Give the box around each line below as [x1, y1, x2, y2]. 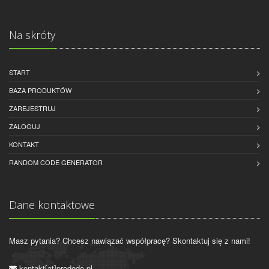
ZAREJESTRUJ [9, 103, 56, 113]
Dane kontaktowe [9, 197, 95, 212]
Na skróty [9, 27, 55, 42]
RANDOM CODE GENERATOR [9, 157, 103, 167]
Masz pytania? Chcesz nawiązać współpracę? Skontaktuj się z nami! [9, 234, 250, 246]
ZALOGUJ [9, 121, 40, 131]
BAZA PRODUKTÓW [9, 85, 71, 95]
